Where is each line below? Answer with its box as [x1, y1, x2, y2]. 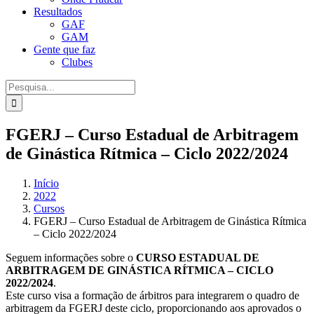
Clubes [62, 56, 93, 68]
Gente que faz [34, 43, 95, 55]
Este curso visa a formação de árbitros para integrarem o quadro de [6, 289, 299, 301]
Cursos [34, 202, 64, 214]
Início [34, 177, 59, 189]
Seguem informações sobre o [6, 251, 136, 264]
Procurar [5, 79, 43, 91]
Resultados [34, 6, 82, 18]
